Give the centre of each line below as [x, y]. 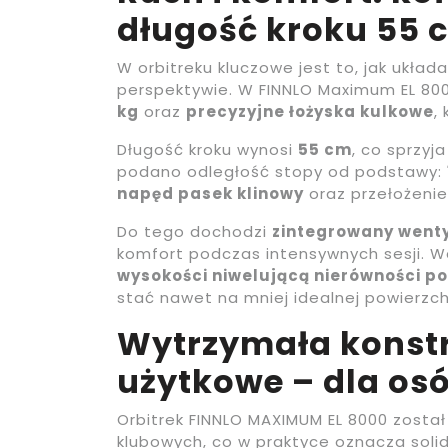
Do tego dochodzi [194, 232]
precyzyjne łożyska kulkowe [310, 112]
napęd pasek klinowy [210, 194]
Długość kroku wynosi [207, 150]
